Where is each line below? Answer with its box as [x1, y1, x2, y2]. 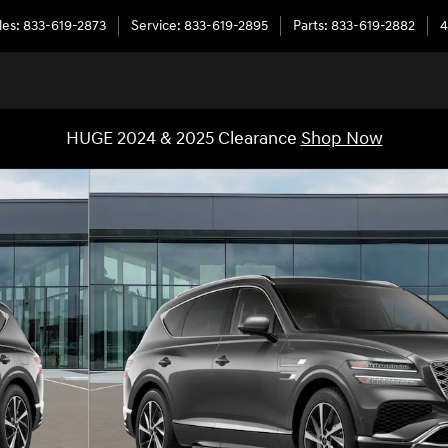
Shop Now [300, 127, 383, 150]
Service [131, 18, 177, 34]
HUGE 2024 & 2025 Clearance [65, 127, 301, 150]
